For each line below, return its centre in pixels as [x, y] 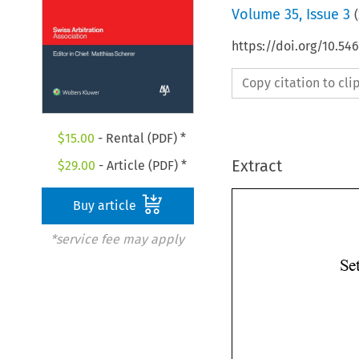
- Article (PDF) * [141, 165]
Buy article [107, 205]
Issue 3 [328, 14]
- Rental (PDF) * [141, 138]
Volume [258, 14]
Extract [256, 165]
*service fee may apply [117, 239]
